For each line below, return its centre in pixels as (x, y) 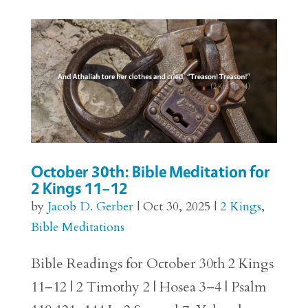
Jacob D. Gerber (90, 206)
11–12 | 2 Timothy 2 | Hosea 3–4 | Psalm (148, 287)
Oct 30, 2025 (176, 206)
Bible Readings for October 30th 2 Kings (152, 263)
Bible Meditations (77, 227)
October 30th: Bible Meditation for (150, 171)
